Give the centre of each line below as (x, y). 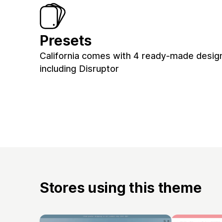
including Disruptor (79, 69)
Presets (66, 41)
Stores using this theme (121, 187)
